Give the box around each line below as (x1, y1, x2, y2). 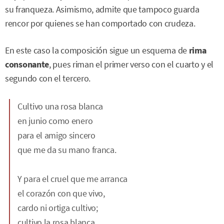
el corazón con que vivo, (17, 187, 105, 199)
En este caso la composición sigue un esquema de (5, 45, 189, 56)
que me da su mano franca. (17, 143, 116, 155)
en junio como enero (17, 114, 93, 126)
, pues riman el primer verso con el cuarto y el (49, 59, 213, 70)
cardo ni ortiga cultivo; (17, 201, 98, 213)
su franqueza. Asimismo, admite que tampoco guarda (5, 4, 199, 15)
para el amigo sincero (17, 129, 95, 141)
